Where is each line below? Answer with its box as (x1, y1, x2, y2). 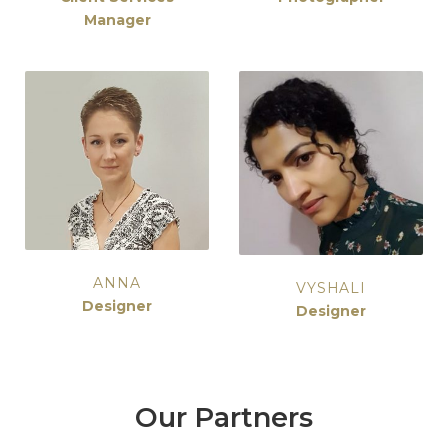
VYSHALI (295, 279, 367, 298)
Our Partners (135, 400, 313, 434)
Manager (83, 11, 151, 28)
